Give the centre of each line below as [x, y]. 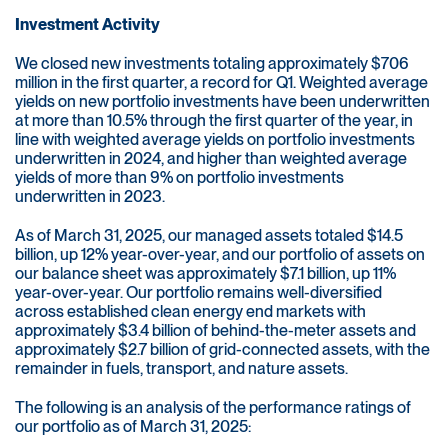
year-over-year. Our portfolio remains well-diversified [198, 293]
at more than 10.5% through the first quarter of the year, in [214, 121]
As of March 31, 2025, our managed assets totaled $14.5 [209, 236]
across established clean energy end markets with [190, 312]
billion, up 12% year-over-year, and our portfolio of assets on [220, 255]
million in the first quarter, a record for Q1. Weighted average [221, 83]
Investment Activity [87, 25]
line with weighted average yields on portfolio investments [215, 140]
